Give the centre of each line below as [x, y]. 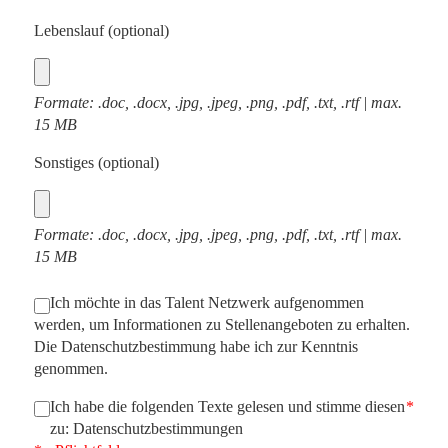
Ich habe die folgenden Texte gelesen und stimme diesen [227, 406]
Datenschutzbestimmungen [158, 428]
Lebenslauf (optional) [101, 30]
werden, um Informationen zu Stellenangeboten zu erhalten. [222, 324]
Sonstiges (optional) [96, 162]
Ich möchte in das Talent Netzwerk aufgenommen [207, 302]
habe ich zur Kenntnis [287, 346]
